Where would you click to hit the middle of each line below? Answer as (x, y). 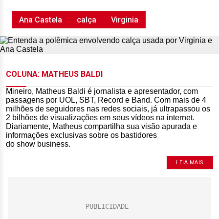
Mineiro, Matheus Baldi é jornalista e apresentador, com (102, 91)
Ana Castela (41, 20)
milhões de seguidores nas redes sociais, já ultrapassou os (108, 109)
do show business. (38, 144)
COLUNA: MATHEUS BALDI (54, 74)
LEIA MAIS (190, 163)
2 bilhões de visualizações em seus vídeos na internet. (100, 118)
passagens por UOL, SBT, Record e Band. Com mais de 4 (106, 100)
